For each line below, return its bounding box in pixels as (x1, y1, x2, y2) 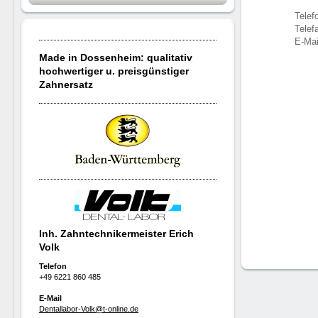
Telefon (39, 262, 67, 270)
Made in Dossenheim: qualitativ (39, 52, 192, 63)
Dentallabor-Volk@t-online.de (39, 305, 138, 313)
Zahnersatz (39, 79, 93, 90)
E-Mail (39, 294, 62, 302)
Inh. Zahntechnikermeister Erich (39, 228, 194, 239)
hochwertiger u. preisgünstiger (39, 65, 189, 77)
